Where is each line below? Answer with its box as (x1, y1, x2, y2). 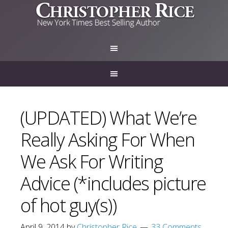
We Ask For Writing (20, 149, 162, 174)
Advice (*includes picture (20, 171, 206, 196)
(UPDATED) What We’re (20, 105, 196, 130)
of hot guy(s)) (20, 193, 116, 218)
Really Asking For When (20, 127, 194, 152)
